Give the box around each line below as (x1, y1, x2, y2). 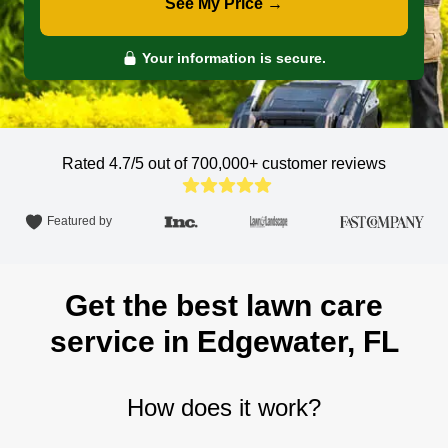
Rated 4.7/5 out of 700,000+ (62, 155, 262, 172)
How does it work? (127, 394, 321, 421)
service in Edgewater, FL (49, 325, 399, 358)
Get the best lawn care (65, 289, 383, 322)
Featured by (47, 214, 112, 229)
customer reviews (262, 155, 386, 172)
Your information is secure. (138, 50, 326, 66)
